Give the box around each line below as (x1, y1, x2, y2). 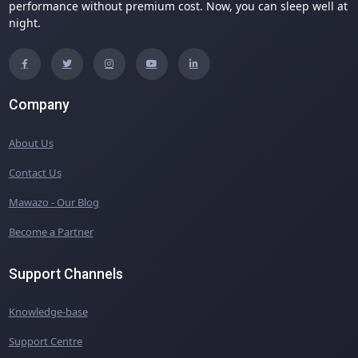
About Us (8, 135, 54, 150)
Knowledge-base (8, 304, 88, 319)
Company (8, 97, 70, 113)
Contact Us (8, 165, 62, 180)
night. (8, 15, 41, 31)
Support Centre (8, 333, 82, 348)
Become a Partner (8, 224, 93, 239)
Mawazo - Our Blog (8, 194, 99, 209)
